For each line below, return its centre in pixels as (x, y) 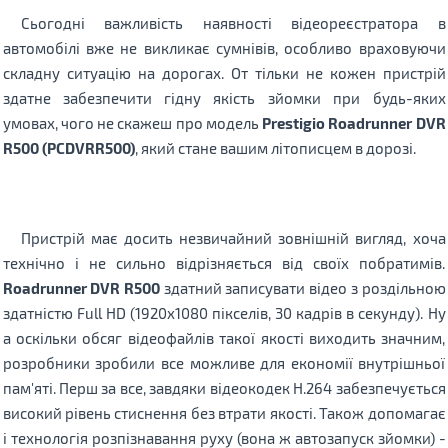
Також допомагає (382, 412)
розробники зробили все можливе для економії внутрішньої (224, 362)
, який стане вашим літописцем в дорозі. (275, 147)
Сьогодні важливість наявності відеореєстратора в (233, 22)
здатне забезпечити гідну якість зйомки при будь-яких (224, 97)
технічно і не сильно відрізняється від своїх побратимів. (224, 262)
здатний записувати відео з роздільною (302, 287)
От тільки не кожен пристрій (338, 72)
